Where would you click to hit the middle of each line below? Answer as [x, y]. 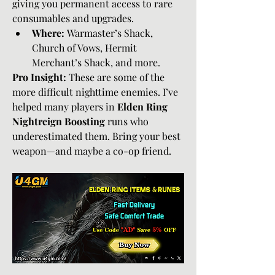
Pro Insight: [39, 77]
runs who [127, 121]
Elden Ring [142, 107]
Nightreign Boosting [59, 121]
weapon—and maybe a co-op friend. [92, 151]
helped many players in [65, 107]
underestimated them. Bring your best [96, 136]
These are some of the [115, 77]
